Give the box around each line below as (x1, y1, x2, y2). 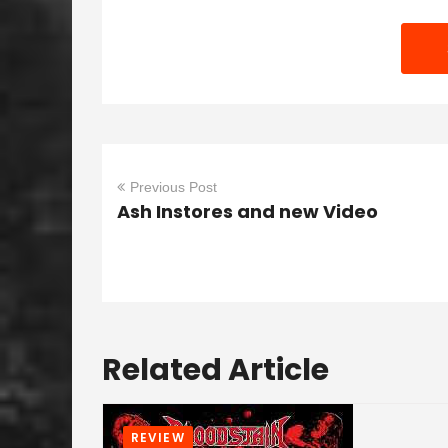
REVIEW (131, 429, 185, 446)
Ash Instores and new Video (117, 199, 378, 224)
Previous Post (130, 179, 217, 195)
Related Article (102, 349, 329, 391)
